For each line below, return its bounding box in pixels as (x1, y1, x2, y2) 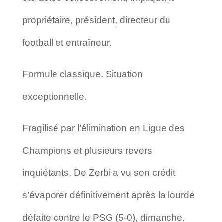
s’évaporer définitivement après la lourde (22, 189, 195, 200)
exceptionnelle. (22, 91, 87, 102)
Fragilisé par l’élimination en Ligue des (22, 122, 185, 133)
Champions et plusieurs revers (22, 145, 152, 156)
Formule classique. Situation (22, 68, 143, 79)
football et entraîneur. (22, 37, 111, 48)
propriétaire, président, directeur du (22, 14, 170, 25)
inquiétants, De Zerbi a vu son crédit (22, 167, 175, 178)
